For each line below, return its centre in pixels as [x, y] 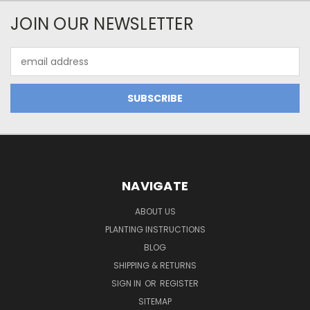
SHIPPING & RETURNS [155, 265]
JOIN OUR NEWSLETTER [102, 24]
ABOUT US [155, 211]
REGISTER [179, 283]
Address [29, 69]
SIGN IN [127, 283]
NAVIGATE [155, 186]
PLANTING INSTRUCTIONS [155, 229]
